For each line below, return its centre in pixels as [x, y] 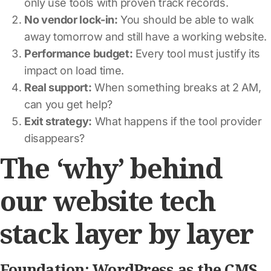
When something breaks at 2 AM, [176, 87]
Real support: [58, 87]
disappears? [55, 138]
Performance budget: [79, 53]
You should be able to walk [186, 19]
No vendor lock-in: [71, 19]
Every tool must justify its [197, 53]
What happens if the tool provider [177, 121]
